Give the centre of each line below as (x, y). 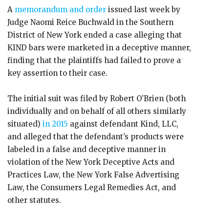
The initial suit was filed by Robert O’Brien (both (97, 99)
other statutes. (34, 200)
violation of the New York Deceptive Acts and (91, 162)
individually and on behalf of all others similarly (97, 111)
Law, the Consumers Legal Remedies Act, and (92, 187)
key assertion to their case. (57, 73)
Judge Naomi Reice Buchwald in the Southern (90, 22)
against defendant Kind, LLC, (123, 124)
